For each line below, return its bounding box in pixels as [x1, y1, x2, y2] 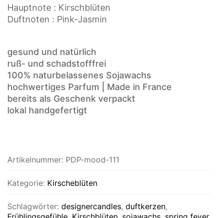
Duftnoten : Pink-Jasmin [7, 14, 107, 24]
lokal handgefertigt [7, 105, 87, 115]
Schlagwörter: [7, 201, 61, 211]
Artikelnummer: [7, 154, 66, 164]
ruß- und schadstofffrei [7, 58, 106, 69]
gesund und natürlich [7, 46, 96, 57]
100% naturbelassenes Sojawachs [7, 70, 151, 80]
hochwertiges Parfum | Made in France [7, 81, 172, 92]
